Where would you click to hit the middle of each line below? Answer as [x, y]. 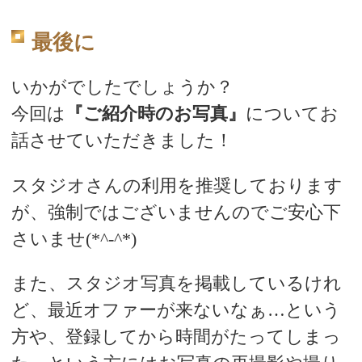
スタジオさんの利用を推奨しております [177, 185]
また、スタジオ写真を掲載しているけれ [176, 283]
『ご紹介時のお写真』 [155, 114]
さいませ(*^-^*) [74, 238]
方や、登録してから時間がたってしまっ [176, 336]
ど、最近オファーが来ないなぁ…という [176, 309]
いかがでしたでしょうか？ [122, 87]
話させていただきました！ [122, 141]
